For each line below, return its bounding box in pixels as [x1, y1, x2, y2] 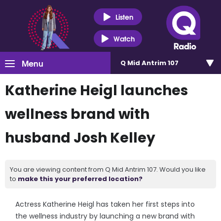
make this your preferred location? [18, 174, 143, 184]
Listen [115, 11, 133, 22]
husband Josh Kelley [5, 128, 155, 147]
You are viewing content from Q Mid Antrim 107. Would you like [10, 165, 206, 174]
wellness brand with [5, 105, 149, 124]
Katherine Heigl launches [5, 81, 188, 100]
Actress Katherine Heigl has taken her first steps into [15, 199, 195, 209]
